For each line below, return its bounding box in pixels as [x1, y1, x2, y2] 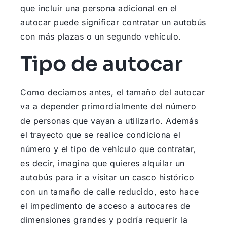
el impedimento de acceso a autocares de [20, 201, 191, 211]
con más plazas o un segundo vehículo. [20, 31, 181, 42]
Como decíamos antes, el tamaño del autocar [20, 87, 205, 98]
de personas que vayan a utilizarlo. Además [20, 116, 198, 126]
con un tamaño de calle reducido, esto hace [20, 186, 199, 197]
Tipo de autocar [20, 51, 183, 78]
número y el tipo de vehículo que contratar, [20, 144, 196, 155]
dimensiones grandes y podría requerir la [20, 215, 187, 225]
